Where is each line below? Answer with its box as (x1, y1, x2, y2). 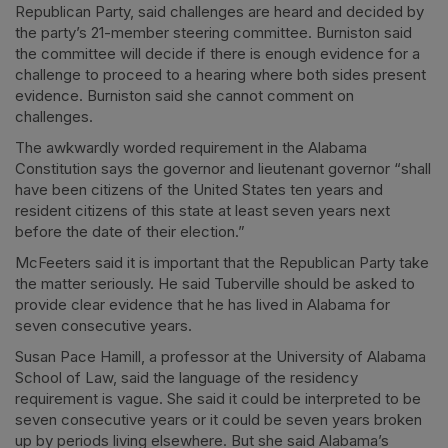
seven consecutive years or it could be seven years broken (15, 409, 422, 429)
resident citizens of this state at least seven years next (15, 200, 390, 220)
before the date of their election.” (15, 221, 245, 241)
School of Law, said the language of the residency (15, 367, 358, 387)
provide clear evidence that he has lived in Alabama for (15, 294, 390, 314)
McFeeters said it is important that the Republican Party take (15, 252, 429, 272)
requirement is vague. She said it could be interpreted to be (15, 388, 421, 408)
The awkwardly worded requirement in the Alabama (15, 137, 367, 157)
